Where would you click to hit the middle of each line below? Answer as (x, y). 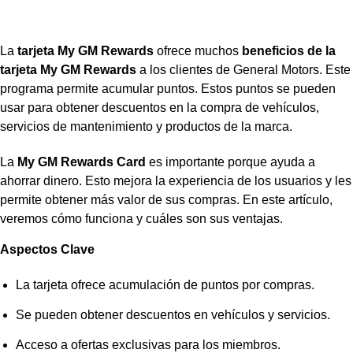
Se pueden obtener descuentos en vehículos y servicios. (173, 315)
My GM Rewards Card (82, 162)
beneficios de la (289, 51)
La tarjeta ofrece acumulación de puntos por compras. (165, 285)
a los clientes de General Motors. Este (243, 70)
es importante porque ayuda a (230, 162)
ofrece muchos (198, 51)
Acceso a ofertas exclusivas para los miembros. (149, 344)
